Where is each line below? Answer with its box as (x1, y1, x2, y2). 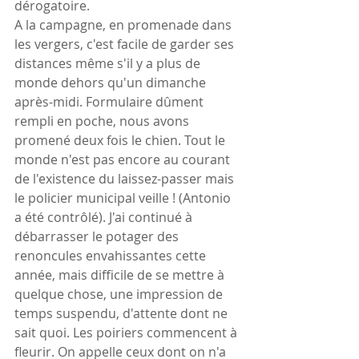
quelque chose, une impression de (14, 284, 226, 303)
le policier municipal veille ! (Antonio (14, 188, 234, 207)
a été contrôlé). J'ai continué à (14, 208, 196, 226)
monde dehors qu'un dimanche (14, 73, 209, 91)
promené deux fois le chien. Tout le (14, 131, 228, 149)
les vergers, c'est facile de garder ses (14, 34, 237, 53)
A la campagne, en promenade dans (14, 15, 235, 34)
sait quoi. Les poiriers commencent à (14, 323, 240, 341)
